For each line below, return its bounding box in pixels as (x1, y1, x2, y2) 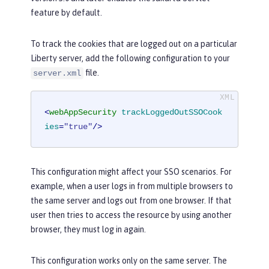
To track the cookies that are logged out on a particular (31, 39, 237, 49)
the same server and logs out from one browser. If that (31, 195, 232, 205)
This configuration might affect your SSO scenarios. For (31, 166, 232, 177)
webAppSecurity (49, 107, 117, 117)
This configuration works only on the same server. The (31, 255, 227, 265)
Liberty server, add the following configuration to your (31, 53, 230, 64)
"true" (64, 121, 93, 131)
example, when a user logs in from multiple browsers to (31, 181, 233, 191)
